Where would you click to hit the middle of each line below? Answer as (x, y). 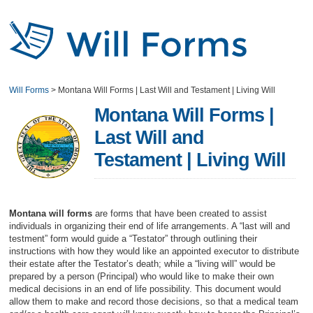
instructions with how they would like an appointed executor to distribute (154, 251)
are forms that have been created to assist (181, 213)
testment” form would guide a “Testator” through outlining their (133, 239)
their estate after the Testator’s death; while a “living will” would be (143, 264)
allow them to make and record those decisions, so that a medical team (154, 301)
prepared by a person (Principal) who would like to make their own (142, 276)
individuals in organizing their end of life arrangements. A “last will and (150, 226)
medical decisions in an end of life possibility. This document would (145, 289)
